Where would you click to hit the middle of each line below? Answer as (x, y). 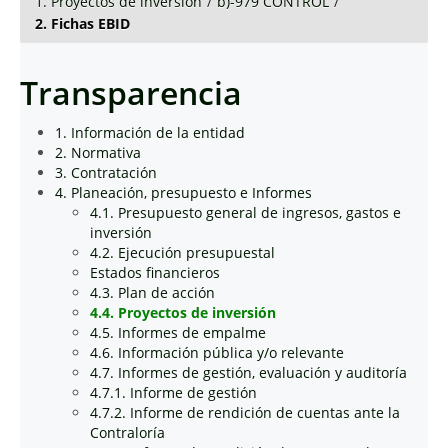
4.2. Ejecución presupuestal (182, 252)
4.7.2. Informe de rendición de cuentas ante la (245, 412)
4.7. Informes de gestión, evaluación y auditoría (248, 372)
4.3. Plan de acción (152, 292)
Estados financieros (155, 272)
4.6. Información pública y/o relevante (217, 352)
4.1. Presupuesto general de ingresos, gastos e (245, 212)
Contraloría (127, 432)
